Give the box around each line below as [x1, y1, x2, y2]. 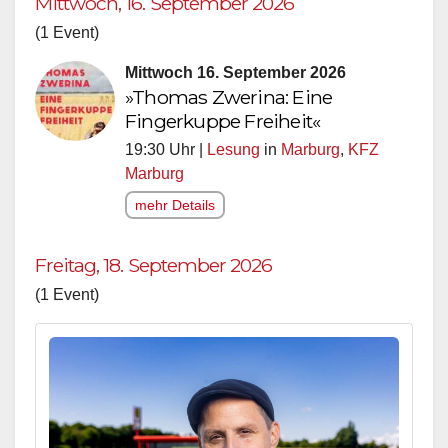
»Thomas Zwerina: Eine [125, 85, 333, 110]
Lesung [207, 141, 260, 159]
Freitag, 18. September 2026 [35, 253, 273, 278]
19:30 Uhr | [125, 141, 207, 159]
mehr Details [135, 197, 215, 214]
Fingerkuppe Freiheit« [125, 109, 321, 134]
